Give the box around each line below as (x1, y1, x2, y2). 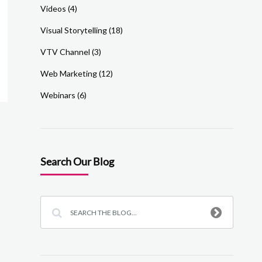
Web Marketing (40, 68, 97, 78)
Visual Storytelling (40, 25, 107, 35)
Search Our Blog (40, 155, 114, 168)
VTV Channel (40, 47, 90, 57)
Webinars (40, 90, 75, 100)
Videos (40, 4, 66, 13)
